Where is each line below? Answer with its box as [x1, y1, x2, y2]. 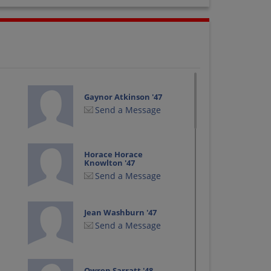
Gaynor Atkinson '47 [84, 91, 163, 102]
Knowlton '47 [84, 157, 135, 169]
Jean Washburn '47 [84, 207, 157, 218]
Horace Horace [84, 149, 143, 160]
